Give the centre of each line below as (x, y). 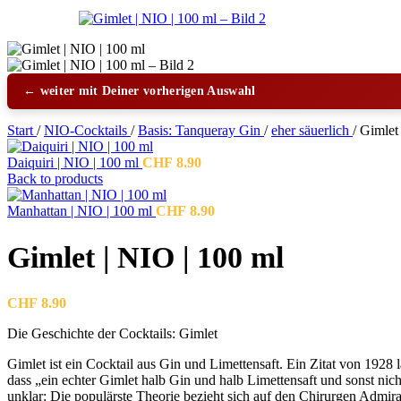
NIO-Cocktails (87, 130)
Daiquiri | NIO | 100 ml (75, 162)
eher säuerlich (312, 130)
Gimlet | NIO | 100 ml (145, 257)
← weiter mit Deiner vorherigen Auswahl (140, 90)
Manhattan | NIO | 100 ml (81, 210)
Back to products (55, 178)
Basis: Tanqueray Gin (201, 130)
